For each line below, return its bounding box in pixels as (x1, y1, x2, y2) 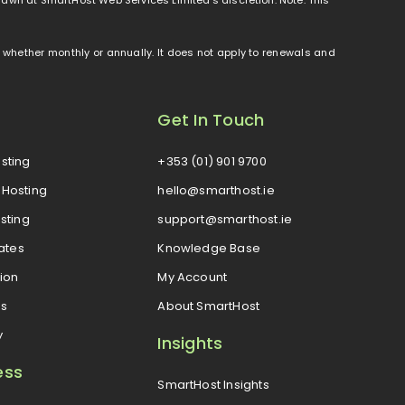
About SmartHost (157, 297, 260, 315)
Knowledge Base (157, 239, 261, 257)
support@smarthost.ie (157, 210, 293, 228)
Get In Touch (157, 108, 265, 131)
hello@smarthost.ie (157, 181, 275, 199)
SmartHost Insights (157, 375, 269, 393)
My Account (157, 268, 228, 286)
